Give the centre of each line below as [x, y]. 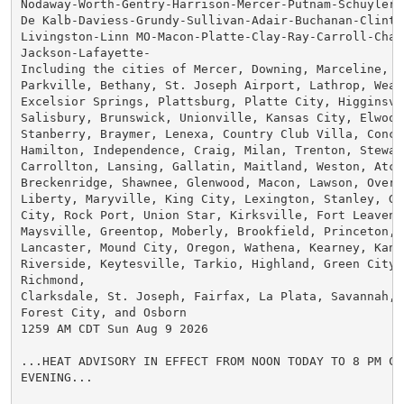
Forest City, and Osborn [103, 312]
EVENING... [56, 377]
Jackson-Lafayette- [85, 52]
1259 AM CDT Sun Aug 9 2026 [114, 328]
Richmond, [53, 280]
